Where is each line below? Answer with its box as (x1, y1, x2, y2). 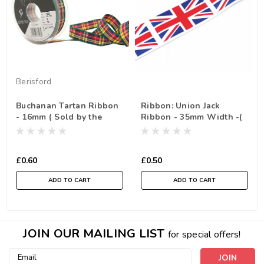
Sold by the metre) (141, 122, 218, 134)
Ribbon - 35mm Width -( (141, 111, 243, 123)
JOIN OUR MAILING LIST (23, 225, 168, 242)
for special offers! (167, 227, 241, 241)
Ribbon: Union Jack (141, 100, 220, 111)
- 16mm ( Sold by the (16, 111, 102, 123)
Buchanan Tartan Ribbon (16, 100, 119, 111)
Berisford (16, 75, 52, 87)
